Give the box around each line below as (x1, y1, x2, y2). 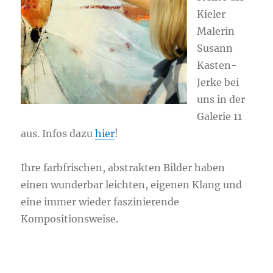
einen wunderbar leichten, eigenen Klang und (21, 179, 243, 191)
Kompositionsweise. (21, 213, 119, 225)
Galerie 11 (197, 110, 243, 123)
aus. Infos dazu (21, 127, 96, 140)
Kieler (197, 8, 226, 21)
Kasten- (197, 59, 238, 72)
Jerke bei (197, 76, 239, 89)
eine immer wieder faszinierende (21, 196, 180, 208)
